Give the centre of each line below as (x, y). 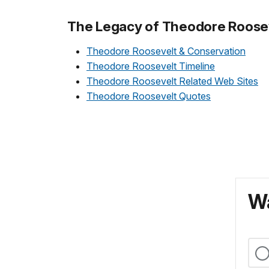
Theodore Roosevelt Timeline (151, 66)
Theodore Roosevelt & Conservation (166, 51)
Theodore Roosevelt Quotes (149, 96)
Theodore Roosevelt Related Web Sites (172, 81)
